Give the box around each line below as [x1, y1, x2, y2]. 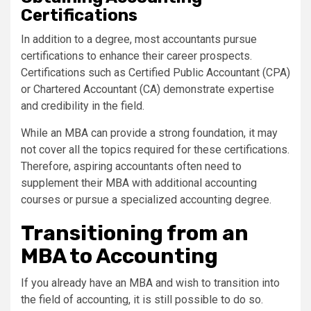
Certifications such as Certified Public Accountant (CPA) [21, 66, 290, 79]
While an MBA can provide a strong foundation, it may [21, 126, 278, 140]
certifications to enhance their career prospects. [21, 49, 252, 62]
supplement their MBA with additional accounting [21, 176, 257, 190]
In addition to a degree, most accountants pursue [21, 33, 257, 46]
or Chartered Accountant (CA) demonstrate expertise [21, 83, 274, 96]
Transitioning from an [21, 221, 249, 246]
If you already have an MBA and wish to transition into [21, 276, 280, 289]
